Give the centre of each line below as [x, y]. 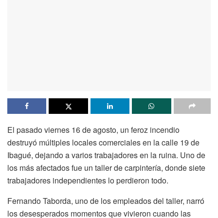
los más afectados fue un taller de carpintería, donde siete [106, 167]
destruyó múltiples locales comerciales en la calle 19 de [103, 142]
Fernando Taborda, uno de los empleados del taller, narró [106, 200]
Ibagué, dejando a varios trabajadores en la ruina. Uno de [106, 155]
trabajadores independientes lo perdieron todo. [88, 180]
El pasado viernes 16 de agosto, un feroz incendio [93, 129]
